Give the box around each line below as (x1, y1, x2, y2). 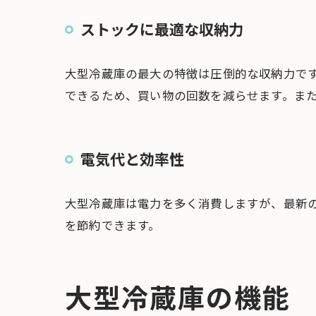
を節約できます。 (65, 217, 161, 234)
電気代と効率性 (80, 148, 184, 170)
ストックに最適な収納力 (80, 18, 243, 40)
